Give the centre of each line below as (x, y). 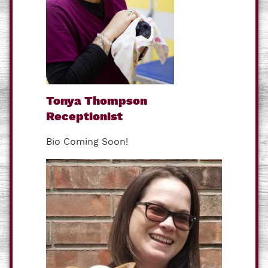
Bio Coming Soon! (87, 142)
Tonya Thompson (97, 101)
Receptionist (84, 117)
